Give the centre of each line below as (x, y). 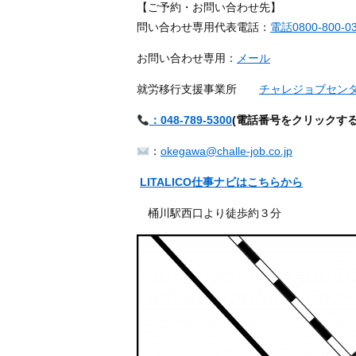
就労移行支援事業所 (198, 89)
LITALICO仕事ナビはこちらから (221, 182)
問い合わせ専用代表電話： (203, 27)
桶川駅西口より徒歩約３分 (209, 213)
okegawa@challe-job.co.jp (226, 151)
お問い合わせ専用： (187, 58)
